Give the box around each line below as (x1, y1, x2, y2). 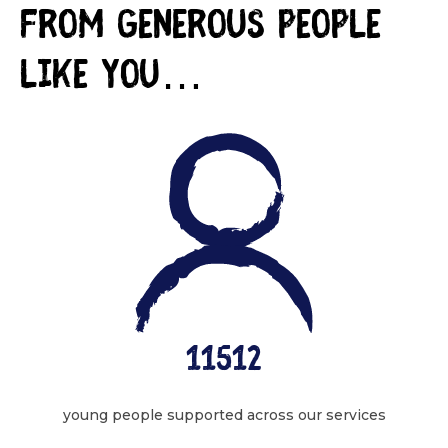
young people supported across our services (62, 405, 386, 424)
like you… (20, 55, 204, 100)
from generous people (20, 5, 381, 50)
